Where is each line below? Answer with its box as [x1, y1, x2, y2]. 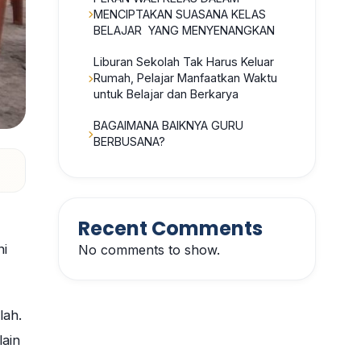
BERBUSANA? [93, 135, 165, 149]
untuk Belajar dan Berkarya [93, 87, 239, 102]
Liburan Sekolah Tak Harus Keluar [93, 55, 274, 69]
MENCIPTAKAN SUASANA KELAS [93, 6, 266, 21]
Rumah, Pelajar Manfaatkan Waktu [93, 71, 277, 85]
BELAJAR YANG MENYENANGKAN [93, 23, 275, 37]
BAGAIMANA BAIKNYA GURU [93, 118, 243, 133]
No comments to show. [78, 241, 220, 258]
